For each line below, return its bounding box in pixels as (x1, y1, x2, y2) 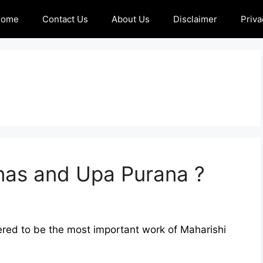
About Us (111, 14, 150, 25)
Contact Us (42, 14, 88, 25)
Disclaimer (173, 14, 217, 25)
